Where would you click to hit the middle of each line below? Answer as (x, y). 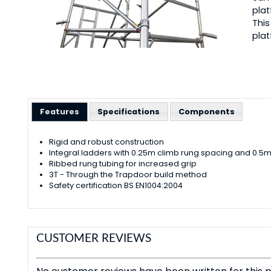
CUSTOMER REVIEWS (94, 239)
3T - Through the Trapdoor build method (128, 174)
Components (206, 111)
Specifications (129, 111)
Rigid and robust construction (106, 142)
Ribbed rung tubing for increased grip (122, 163)
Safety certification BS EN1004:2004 (116, 185)
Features (60, 111)
